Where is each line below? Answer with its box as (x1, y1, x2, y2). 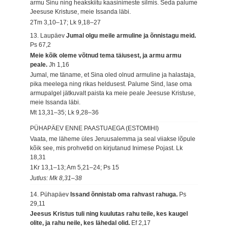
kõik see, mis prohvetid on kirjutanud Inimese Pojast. (30, 144, 177, 152)
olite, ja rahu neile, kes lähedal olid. (30, 219, 132, 227)
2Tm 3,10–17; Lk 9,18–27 (30, 18, 101, 26)
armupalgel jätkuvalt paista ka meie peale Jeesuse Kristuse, (30, 90, 196, 97)
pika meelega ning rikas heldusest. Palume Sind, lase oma (30, 80, 192, 88)
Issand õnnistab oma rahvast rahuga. (70, 190, 180, 198)
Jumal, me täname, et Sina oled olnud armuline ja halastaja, (30, 71, 196, 79)
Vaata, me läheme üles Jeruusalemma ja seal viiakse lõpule (30, 135, 196, 142)
